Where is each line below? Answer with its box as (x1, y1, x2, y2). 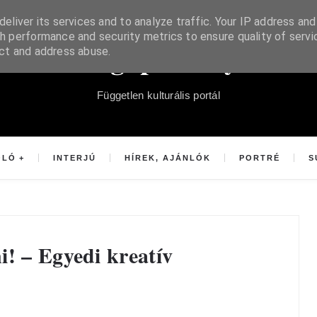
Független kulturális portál (96, 89, 221, 101)
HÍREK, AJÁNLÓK (125, 154, 211, 162)
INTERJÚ (52, 154, 96, 162)
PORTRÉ (239, 154, 281, 162)
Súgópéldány (78, 38, 239, 79)
